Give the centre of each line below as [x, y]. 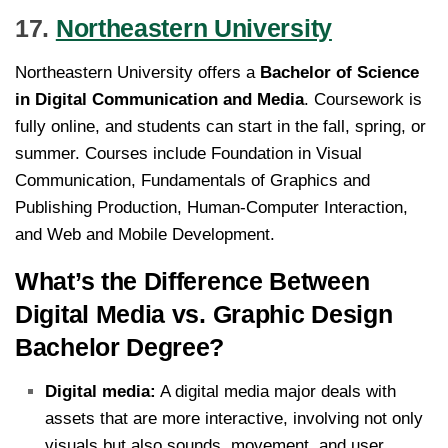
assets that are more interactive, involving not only [234, 419]
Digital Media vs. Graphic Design [204, 314]
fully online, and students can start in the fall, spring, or [220, 127]
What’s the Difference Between [192, 281]
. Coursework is [363, 100]
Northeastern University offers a [137, 73]
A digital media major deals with [276, 392]
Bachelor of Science [339, 73]
